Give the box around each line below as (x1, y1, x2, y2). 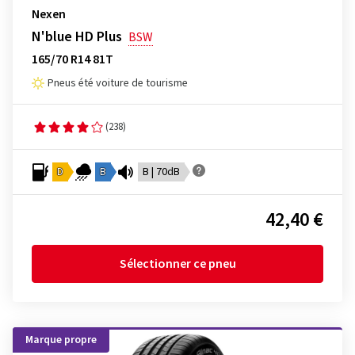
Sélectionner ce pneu (119, 255, 236, 273)
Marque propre (25, 332, 97, 348)
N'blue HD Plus (32, 27, 122, 47)
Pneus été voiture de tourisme (48, 75, 188, 91)
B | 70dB (143, 164, 180, 180)
